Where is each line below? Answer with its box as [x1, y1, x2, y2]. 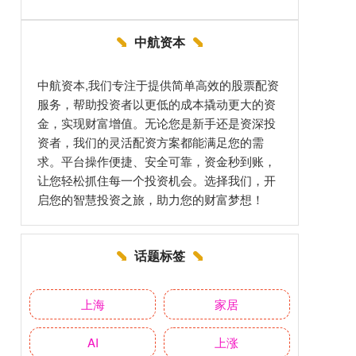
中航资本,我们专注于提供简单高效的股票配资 [37, 76, 279, 94]
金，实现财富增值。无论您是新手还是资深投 [37, 114, 276, 132]
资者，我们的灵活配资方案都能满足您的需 [37, 133, 264, 151]
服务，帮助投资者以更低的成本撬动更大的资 [37, 95, 276, 113]
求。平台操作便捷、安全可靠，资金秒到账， [37, 153, 276, 170]
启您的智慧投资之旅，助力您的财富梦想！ [37, 191, 264, 208]
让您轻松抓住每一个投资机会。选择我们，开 [37, 172, 276, 189]
